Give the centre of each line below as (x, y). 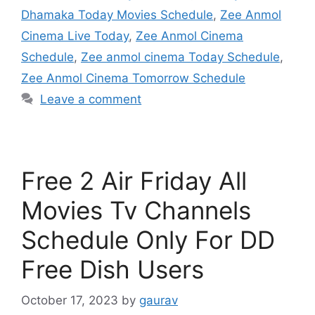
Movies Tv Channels (136, 210)
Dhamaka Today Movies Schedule (117, 14)
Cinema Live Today (75, 36)
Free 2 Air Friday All (134, 180)
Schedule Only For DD (148, 239)
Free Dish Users (112, 269)
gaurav (159, 300)
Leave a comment (91, 99)
